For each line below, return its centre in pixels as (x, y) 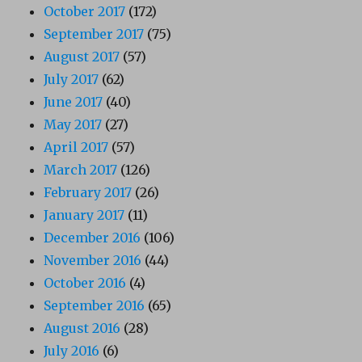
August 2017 (82, 56)
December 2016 (93, 237)
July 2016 (72, 350)
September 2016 (95, 305)
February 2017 (88, 192)
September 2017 (94, 34)
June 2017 (74, 101)
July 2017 (72, 79)
